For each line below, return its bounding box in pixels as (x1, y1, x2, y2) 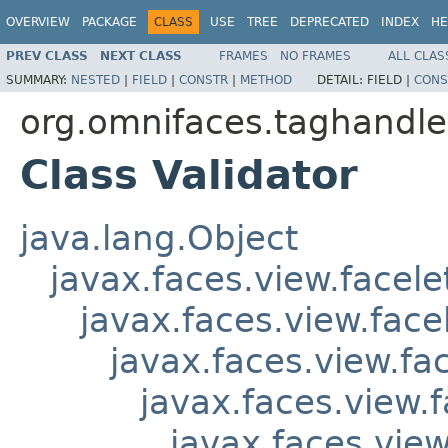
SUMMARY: (6, 72, 71, 87)
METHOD (240, 72, 292, 87)
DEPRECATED (290, 15, 369, 29)
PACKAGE (82, 15, 137, 29)
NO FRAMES (280, 48, 351, 63)
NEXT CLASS (100, 48, 182, 63)
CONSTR (179, 72, 228, 87)
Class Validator (20, 151, 358, 198)
